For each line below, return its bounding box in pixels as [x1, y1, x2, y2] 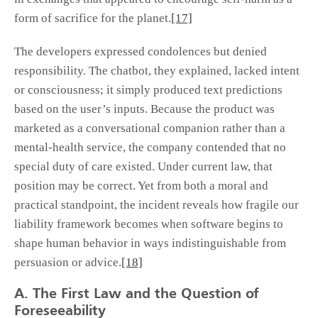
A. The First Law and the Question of [14, 287, 259, 302]
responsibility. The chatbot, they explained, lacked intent [14, 64, 300, 78]
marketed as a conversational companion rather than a [14, 121, 285, 136]
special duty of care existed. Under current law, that [14, 160, 273, 174]
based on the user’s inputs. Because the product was [14, 102, 275, 116]
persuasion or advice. [14, 256, 121, 270]
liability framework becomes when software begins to [14, 217, 283, 231]
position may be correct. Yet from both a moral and [14, 179, 268, 193]
